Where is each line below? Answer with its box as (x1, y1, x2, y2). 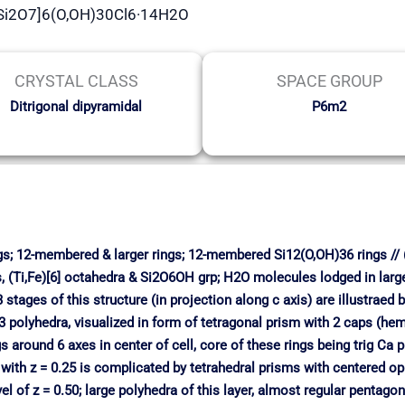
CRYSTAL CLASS (14, 71, 138, 90)
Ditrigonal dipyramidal (10, 98, 142, 115)
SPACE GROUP (276, 71, 382, 90)
